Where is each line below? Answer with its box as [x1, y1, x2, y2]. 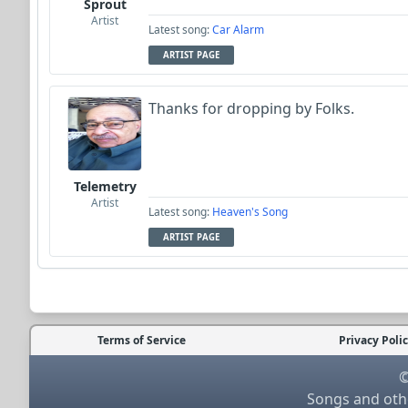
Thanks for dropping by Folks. [148, 98, 354, 118]
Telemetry [73, 178, 137, 195]
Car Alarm [212, 22, 264, 37]
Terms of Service [97, 332, 186, 348]
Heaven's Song [212, 204, 288, 219]
